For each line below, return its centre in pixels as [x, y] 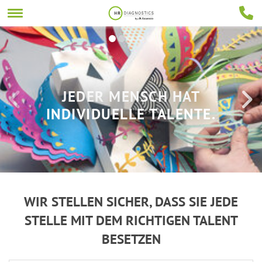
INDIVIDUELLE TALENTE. [131, 114]
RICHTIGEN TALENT [182, 220]
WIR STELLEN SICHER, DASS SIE [117, 201]
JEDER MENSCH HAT [131, 96]
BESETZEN [131, 239]
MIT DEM [96, 220]
